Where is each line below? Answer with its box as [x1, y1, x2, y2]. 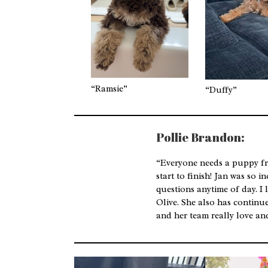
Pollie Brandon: [156, 129, 245, 145]
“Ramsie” [91, 83, 128, 95]
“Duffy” [205, 84, 237, 96]
